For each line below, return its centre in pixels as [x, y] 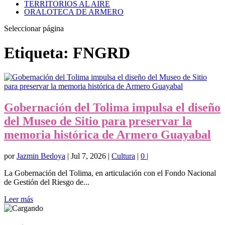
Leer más [19, 199]
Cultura [123, 156]
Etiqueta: [38, 52]
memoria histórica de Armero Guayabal [107, 135]
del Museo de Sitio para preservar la [98, 121]
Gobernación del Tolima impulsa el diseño [112, 108]
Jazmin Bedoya [41, 156]
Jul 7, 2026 [88, 156]
